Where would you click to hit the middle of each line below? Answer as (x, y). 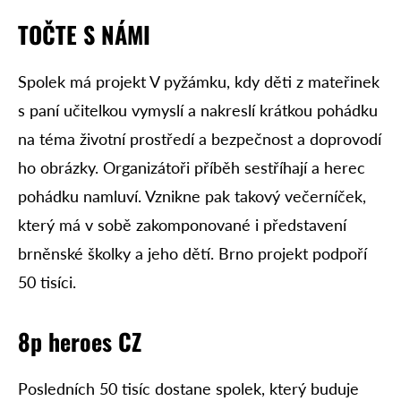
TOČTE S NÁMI (84, 35)
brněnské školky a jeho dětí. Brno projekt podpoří (192, 254)
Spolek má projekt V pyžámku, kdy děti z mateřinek (199, 82)
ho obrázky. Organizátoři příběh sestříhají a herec (192, 168)
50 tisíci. (47, 282)
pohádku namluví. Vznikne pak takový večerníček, (192, 196)
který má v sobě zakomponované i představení (182, 225)
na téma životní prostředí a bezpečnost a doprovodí (200, 139)
